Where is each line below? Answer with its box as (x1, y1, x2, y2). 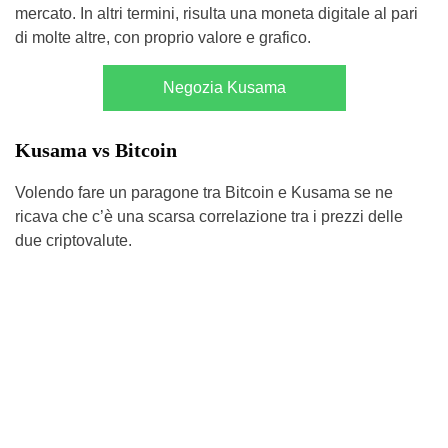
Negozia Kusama (162, 78, 286, 96)
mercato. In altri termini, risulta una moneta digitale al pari (15, 4, 418, 22)
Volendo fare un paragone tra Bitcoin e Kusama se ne (15, 183, 393, 201)
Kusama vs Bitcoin (15, 138, 177, 161)
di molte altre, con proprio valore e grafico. (15, 28, 311, 46)
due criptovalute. (15, 231, 132, 249)
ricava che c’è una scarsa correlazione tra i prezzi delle (15, 207, 403, 225)
